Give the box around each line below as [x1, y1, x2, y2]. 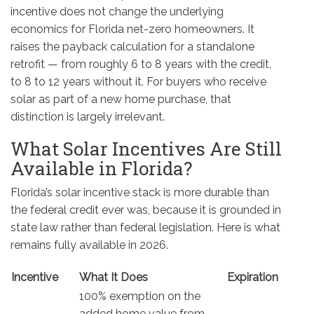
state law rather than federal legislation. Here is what [11, 221, 280, 235]
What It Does [79, 270, 148, 284]
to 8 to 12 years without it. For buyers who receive [11, 75, 266, 89]
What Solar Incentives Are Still [11, 137, 282, 161]
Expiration [227, 270, 278, 284]
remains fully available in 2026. [11, 238, 168, 252]
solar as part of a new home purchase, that [11, 93, 231, 107]
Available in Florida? [11, 156, 192, 181]
